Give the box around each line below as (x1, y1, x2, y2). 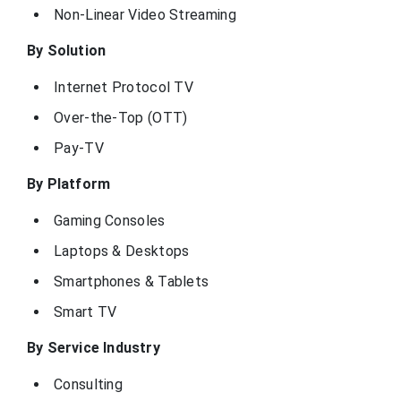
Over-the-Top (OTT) (54, 109, 188, 127)
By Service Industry (27, 339, 164, 357)
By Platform (27, 175, 115, 193)
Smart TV (54, 303, 117, 321)
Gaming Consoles (54, 212, 166, 230)
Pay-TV (54, 140, 104, 158)
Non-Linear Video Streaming (54, 6, 236, 24)
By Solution (27, 42, 110, 60)
